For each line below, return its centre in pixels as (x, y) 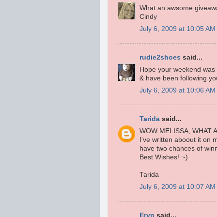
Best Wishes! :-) (164, 157)
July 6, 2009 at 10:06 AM (178, 90)
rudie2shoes (160, 58)
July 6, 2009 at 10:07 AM (178, 186)
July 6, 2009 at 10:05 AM (178, 29)
